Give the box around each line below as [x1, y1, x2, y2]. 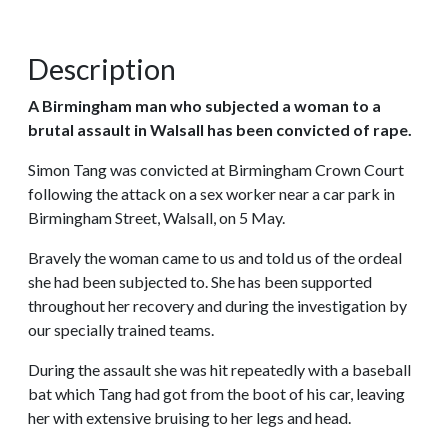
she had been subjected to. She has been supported [28, 271, 372, 291]
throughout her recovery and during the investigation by [28, 295, 407, 315]
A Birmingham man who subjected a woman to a [28, 95, 381, 115]
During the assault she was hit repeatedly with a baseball [28, 359, 411, 379]
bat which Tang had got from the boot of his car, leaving [28, 383, 405, 403]
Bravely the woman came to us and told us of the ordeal [28, 247, 402, 267]
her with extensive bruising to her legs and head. [28, 407, 351, 427]
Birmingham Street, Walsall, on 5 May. [28, 207, 285, 227]
